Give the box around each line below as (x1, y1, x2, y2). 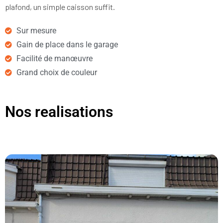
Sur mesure (16, 26, 56, 36)
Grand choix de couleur (16, 68, 97, 78)
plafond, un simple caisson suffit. (5, 2, 115, 12)
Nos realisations (5, 103, 113, 121)
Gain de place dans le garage (16, 40, 118, 50)
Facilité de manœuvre (16, 54, 93, 64)
